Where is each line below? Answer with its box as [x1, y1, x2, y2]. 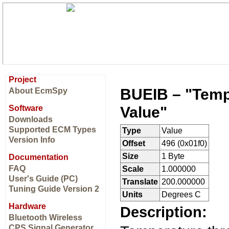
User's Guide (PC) [9, 174, 78, 183]
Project [9, 75, 36, 84]
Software [9, 104, 43, 112]
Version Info [9, 135, 55, 144]
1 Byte [162, 152, 185, 161]
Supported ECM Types [9, 125, 96, 134]
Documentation [9, 153, 68, 162]
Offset [122, 139, 145, 148]
